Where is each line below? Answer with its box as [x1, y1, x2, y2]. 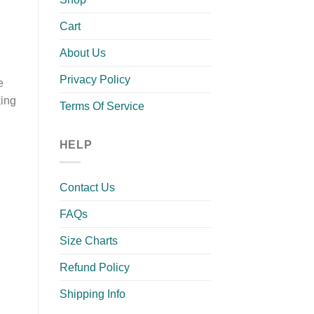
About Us [59, 47, 106, 60]
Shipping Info [59, 287, 125, 300]
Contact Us [59, 181, 115, 193]
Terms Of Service [59, 100, 144, 113]
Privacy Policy [59, 74, 130, 86]
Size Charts [59, 234, 118, 247]
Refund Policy [59, 261, 130, 273]
